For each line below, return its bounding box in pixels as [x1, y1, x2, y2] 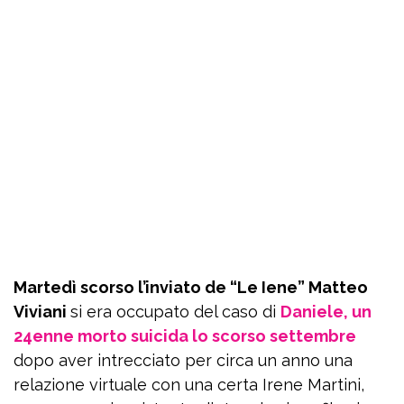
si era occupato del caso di [70, 302, 280, 321]
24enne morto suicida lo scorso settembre [14, 326, 356, 345]
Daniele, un [280, 302, 372, 321]
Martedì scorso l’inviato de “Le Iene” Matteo [14, 278, 368, 297]
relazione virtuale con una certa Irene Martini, [14, 375, 364, 394]
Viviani [14, 302, 70, 321]
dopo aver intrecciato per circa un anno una [14, 351, 353, 370]
